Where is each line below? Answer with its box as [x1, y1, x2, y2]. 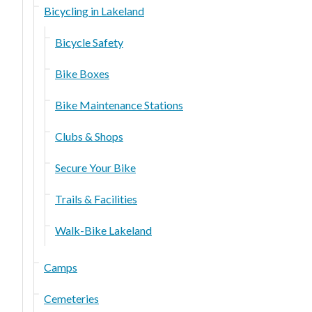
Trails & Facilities [55, 192, 137, 205]
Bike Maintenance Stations [55, 97, 183, 111]
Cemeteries [44, 291, 99, 305]
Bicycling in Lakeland [44, 3, 144, 17]
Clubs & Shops [55, 129, 123, 143]
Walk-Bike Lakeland [55, 223, 152, 237]
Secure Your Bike [55, 160, 136, 174]
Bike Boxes [55, 66, 109, 80]
